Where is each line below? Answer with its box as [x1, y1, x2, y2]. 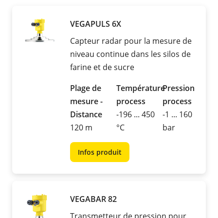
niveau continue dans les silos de [70, 49, 191, 60]
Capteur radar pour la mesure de [70, 36, 192, 47]
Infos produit [78, 147, 122, 157]
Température [116, 83, 165, 94]
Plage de [70, 83, 101, 94]
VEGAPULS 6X [70, 18, 121, 30]
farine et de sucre [70, 62, 134, 73]
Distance [70, 109, 102, 120]
